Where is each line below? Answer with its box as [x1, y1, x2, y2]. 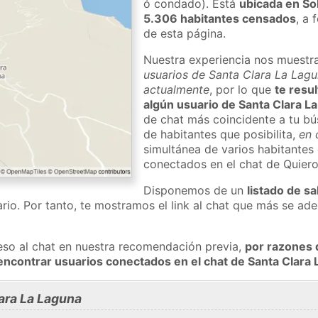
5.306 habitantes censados [143, 11, 297, 26]
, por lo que [209, 82, 275, 97]
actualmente [143, 82, 210, 97]
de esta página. [143, 26, 226, 40]
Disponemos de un [143, 182, 248, 197]
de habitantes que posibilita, [143, 126, 300, 141]
